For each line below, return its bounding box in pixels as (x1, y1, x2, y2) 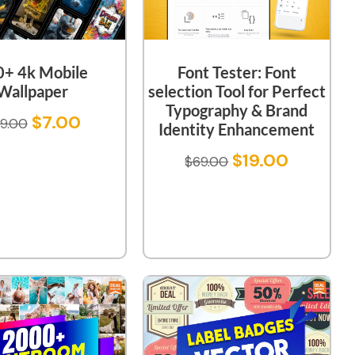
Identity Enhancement (158, 119, 315, 139)
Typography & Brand (166, 100, 308, 120)
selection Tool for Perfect (147, 81, 326, 101)
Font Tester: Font (177, 62, 296, 82)
